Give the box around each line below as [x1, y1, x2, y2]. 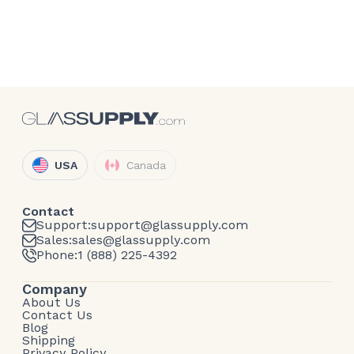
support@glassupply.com [91, 217, 248, 233]
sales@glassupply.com [72, 232, 210, 248]
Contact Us [22, 307, 92, 322]
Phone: [36, 247, 77, 263]
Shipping [22, 332, 75, 348]
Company [22, 280, 87, 297]
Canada [126, 158, 166, 171]
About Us [22, 294, 81, 310]
